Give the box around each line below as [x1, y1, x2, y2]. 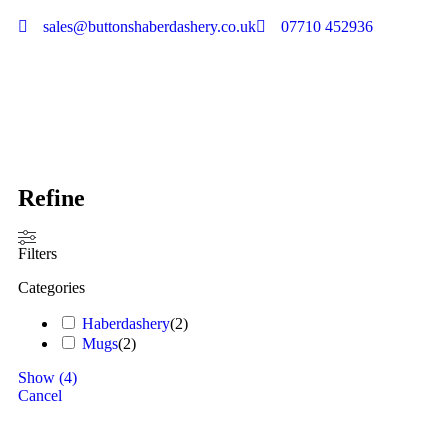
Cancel [18, 387, 62, 404]
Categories [18, 279, 85, 296]
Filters [18, 245, 57, 262]
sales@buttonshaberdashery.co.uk [43, 18, 256, 35]
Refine [18, 185, 85, 211]
